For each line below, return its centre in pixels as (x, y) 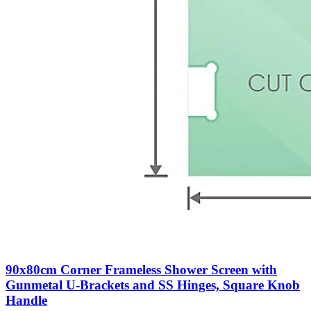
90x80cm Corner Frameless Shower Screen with (141, 270)
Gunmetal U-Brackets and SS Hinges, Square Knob (153, 285)
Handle (26, 301)
